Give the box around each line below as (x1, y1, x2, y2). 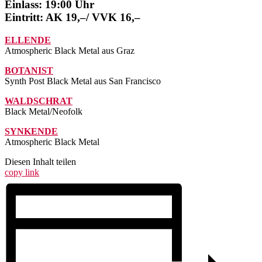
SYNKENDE (5, 126, 58, 136)
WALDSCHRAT (5, 95, 73, 106)
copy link (5, 167, 39, 177)
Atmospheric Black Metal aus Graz (5, 45, 135, 56)
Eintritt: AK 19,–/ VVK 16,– (5, 11, 140, 23)
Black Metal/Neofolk (5, 106, 82, 116)
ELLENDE (5, 35, 51, 45)
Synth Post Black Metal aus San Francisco (5, 75, 161, 86)
